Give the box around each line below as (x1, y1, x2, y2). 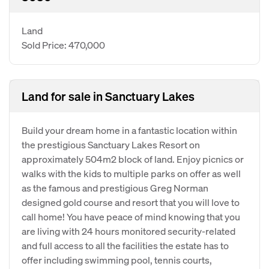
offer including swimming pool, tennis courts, (22, 253, 212, 266)
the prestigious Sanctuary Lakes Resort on (22, 138, 200, 151)
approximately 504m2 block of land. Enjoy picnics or (22, 153, 244, 165)
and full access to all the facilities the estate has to (22, 239, 229, 252)
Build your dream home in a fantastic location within (22, 124, 237, 136)
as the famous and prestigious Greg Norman (22, 181, 208, 194)
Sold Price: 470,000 (22, 38, 105, 51)
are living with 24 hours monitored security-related (22, 225, 235, 237)
